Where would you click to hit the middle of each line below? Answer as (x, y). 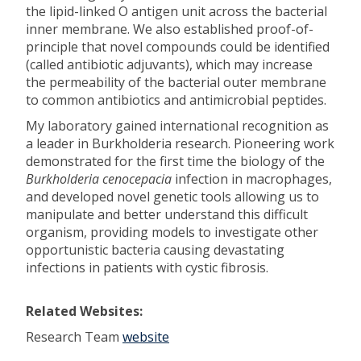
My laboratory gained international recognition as (177, 126)
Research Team (74, 337)
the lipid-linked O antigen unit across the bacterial (176, 11)
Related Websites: (86, 311)
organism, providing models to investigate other (172, 232)
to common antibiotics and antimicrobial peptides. (176, 100)
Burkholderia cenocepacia (99, 179)
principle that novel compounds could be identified (178, 47)
